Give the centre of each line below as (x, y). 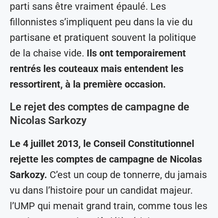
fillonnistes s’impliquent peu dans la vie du (101, 22)
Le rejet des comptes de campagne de (100, 107)
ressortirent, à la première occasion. (88, 84)
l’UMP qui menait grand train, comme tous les (109, 206)
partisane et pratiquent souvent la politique (103, 38)
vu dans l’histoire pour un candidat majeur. (101, 191)
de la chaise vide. (48, 53)
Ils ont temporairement (136, 53)
